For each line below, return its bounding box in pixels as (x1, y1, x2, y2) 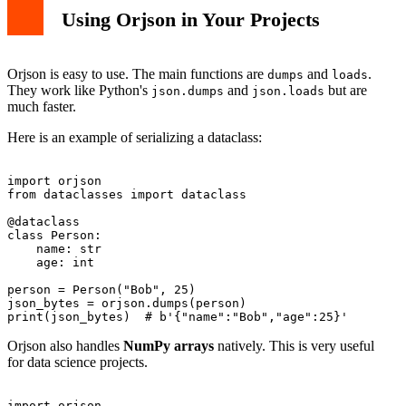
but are (324, 82, 367, 99)
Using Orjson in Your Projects (62, 7, 320, 31)
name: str (7, 242, 101, 256)
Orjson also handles (7, 338, 123, 354)
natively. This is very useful (214, 338, 374, 354)
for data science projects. (7, 354, 148, 371)
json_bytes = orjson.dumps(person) (7, 296, 246, 311)
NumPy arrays (123, 338, 214, 354)
